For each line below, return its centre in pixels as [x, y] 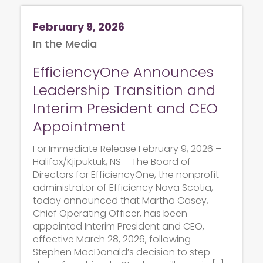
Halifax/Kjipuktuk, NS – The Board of [112, 161]
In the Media [65, 43]
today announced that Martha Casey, [121, 200]
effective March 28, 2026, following [112, 239]
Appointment [79, 126]
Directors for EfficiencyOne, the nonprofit [126, 174]
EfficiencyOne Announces [123, 72]
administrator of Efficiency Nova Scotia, [123, 187]
